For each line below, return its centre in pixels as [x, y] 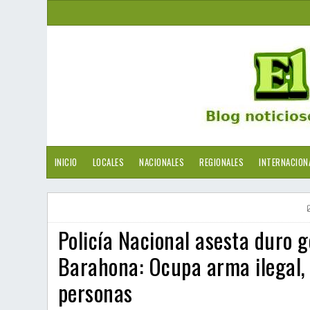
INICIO [66, 162]
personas [95, 292]
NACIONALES [162, 162]
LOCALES [108, 162]
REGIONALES [221, 162]
